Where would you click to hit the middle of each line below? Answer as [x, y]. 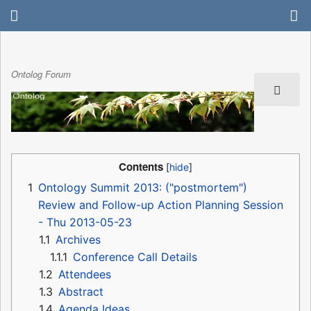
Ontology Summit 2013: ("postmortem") [143, 187]
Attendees [85, 274]
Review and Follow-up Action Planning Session [161, 204]
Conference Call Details [135, 257]
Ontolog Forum [41, 74]
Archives [78, 239]
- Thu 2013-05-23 [85, 222]
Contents [141, 167]
